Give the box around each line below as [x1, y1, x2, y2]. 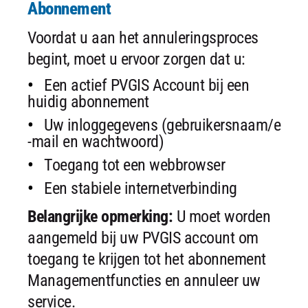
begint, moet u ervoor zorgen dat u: [27, 49, 245, 69]
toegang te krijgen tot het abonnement [27, 250, 266, 269]
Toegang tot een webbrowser [44, 155, 225, 175]
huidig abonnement [27, 92, 149, 111]
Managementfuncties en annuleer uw [27, 271, 261, 290]
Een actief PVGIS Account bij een [44, 76, 249, 95]
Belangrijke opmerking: [27, 207, 173, 226]
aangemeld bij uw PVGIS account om [27, 228, 258, 247]
